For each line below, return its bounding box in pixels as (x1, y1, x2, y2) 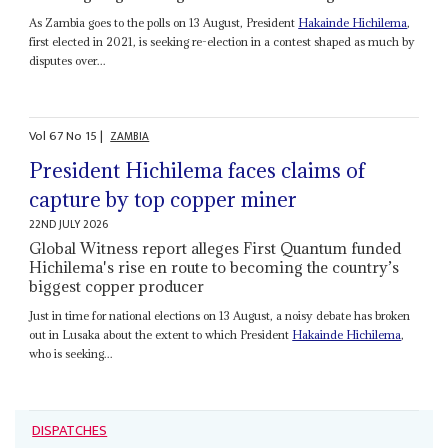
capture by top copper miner (29, 185, 298, 213)
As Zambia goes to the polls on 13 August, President (29, 15, 299, 31)
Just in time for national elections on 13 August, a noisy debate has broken (29, 307, 411, 323)
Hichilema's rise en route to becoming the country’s (29, 256, 400, 277)
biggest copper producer (29, 275, 205, 296)
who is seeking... (29, 345, 114, 361)
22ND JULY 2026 (29, 214, 109, 234)
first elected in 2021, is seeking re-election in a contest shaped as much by (29, 34, 416, 50)
